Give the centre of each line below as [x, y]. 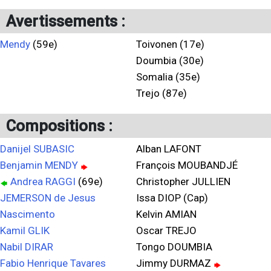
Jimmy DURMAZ [175, 263]
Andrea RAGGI [43, 181]
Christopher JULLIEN [183, 181]
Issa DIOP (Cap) [172, 198]
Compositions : [59, 126]
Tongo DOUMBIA [174, 247]
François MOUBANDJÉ [187, 165]
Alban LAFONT [169, 149]
